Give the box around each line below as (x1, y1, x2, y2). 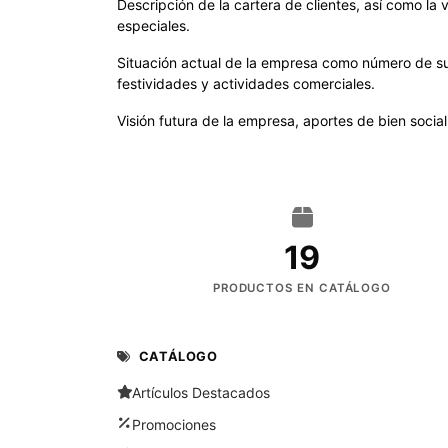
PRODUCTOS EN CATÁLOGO (212, 280, 392, 295)
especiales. (117, 17, 190, 34)
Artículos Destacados (132, 384, 271, 402)
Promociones (132, 415, 217, 433)
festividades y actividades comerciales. (117, 75, 375, 92)
